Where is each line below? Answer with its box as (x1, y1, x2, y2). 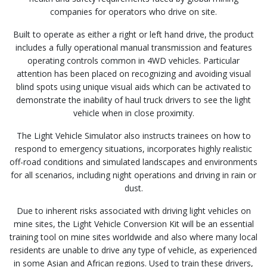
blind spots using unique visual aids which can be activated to (16, 81, 251, 93)
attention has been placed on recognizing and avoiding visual (16, 68, 251, 80)
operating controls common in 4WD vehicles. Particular (27, 55, 240, 67)
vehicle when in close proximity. (73, 107, 194, 119)
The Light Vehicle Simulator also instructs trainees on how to (16, 130, 251, 142)
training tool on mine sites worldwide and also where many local (10, 231, 257, 243)
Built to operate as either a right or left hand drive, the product (13, 29, 254, 41)
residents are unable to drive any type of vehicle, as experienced (10, 244, 257, 256)
